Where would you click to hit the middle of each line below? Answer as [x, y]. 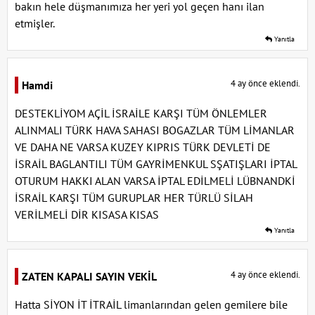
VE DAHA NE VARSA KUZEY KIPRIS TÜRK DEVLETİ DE [143, 147]
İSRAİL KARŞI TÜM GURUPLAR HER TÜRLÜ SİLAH [134, 198]
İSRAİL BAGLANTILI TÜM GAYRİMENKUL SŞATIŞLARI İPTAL [156, 164]
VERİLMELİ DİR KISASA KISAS [87, 214]
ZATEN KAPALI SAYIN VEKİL [89, 276]
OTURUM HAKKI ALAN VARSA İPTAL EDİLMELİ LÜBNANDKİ [155, 181]
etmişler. [35, 23]
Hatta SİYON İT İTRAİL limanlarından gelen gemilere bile [151, 304]
